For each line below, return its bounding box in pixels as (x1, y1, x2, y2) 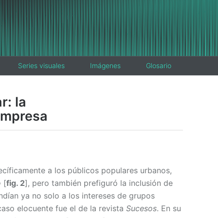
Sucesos (126, 203, 157, 213)
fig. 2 (6, 178, 25, 188)
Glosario (146, 61, 171, 70)
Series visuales (18, 61, 65, 70)
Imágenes (90, 61, 121, 70)
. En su (157, 203, 181, 213)
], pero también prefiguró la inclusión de (25, 178, 173, 188)
